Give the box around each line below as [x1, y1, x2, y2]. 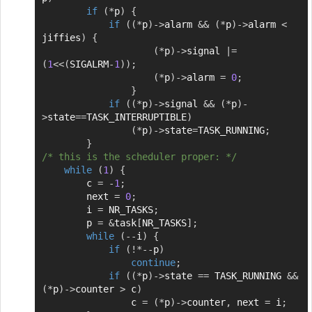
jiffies [41, 32, 81, 44]
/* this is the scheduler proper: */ [41, 151, 237, 163]
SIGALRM [69, 58, 109, 70]
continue [130, 257, 175, 269]
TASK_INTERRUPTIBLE [86, 111, 187, 123]
